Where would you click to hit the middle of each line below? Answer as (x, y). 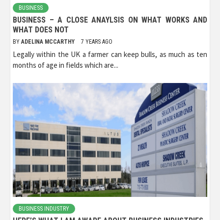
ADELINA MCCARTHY (49, 42)
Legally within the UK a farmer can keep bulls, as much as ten (110, 55)
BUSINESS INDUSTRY (44, 209)
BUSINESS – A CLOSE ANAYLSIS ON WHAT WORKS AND (110, 20)
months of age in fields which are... (66, 65)
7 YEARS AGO (97, 42)
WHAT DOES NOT (41, 30)
